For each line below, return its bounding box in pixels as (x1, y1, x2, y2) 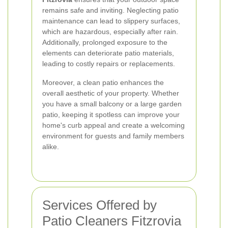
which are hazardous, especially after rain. (42, 27, 178, 36)
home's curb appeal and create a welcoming (42, 121, 185, 129)
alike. (42, 142, 59, 151)
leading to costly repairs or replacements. (42, 60, 175, 68)
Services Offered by (42, 197, 157, 213)
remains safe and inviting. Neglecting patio (42, 6, 179, 14)
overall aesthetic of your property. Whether (42, 89, 179, 97)
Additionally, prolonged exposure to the (42, 38, 167, 46)
